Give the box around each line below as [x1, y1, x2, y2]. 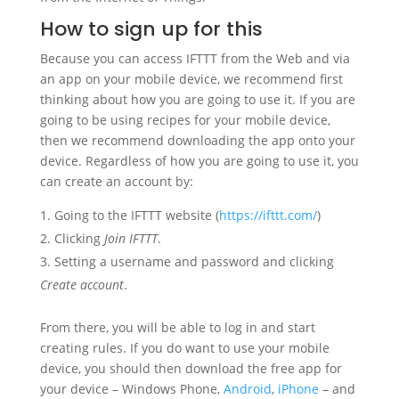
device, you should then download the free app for [39, 360, 342, 377]
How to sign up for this [39, 15, 263, 43]
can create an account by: [39, 173, 193, 190]
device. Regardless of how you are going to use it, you [39, 152, 359, 169]
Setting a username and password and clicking [53, 253, 334, 270]
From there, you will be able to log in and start [39, 319, 315, 336]
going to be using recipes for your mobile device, [39, 111, 330, 128]
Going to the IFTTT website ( [53, 207, 219, 224]
